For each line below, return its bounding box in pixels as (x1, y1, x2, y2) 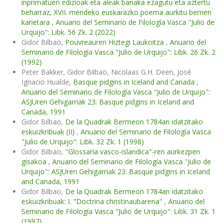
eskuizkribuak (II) (21, 127, 77, 136)
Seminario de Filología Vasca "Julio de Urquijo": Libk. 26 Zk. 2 (21, 47, 216, 57)
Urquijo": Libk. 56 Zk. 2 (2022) (21, 27, 115, 37)
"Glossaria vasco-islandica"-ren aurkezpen (65, 147, 200, 156)
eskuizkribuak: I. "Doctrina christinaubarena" (21, 197, 164, 206)
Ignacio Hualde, (21, 77, 73, 87)
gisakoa (21, 157, 48, 166)
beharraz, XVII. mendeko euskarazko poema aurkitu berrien (21, 7, 212, 17)
